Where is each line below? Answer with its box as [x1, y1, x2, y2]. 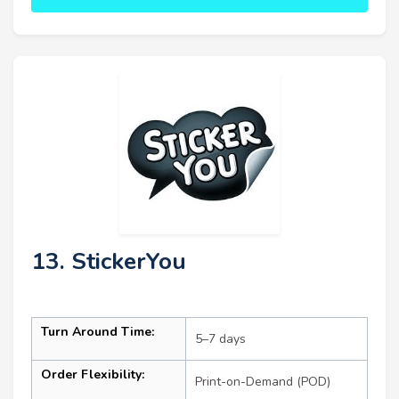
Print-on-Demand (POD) [195, 373, 330, 391]
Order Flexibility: [41, 366, 144, 384]
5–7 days [195, 330, 246, 348]
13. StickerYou [31, 246, 186, 278]
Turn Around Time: [41, 323, 154, 341]
